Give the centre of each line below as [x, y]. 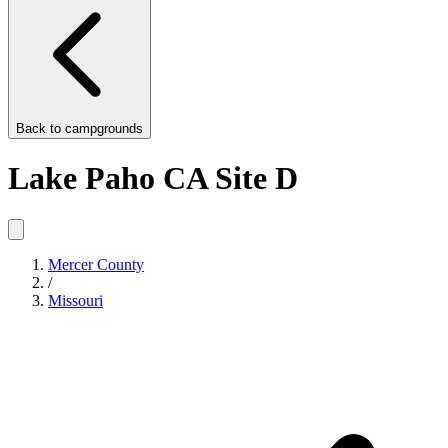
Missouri [75, 300]
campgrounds [104, 128]
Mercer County [96, 264]
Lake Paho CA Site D [153, 178]
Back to [40, 128]
